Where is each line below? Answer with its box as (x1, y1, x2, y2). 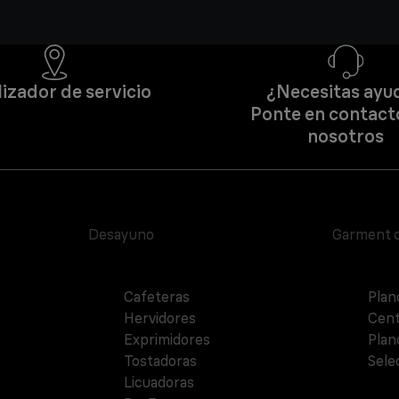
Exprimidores (124, 330, 211, 349)
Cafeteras (124, 288, 191, 306)
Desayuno (88, 225, 155, 244)
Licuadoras (124, 373, 195, 392)
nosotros (306, 125, 384, 148)
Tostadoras (124, 352, 198, 370)
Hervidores (124, 309, 197, 328)
